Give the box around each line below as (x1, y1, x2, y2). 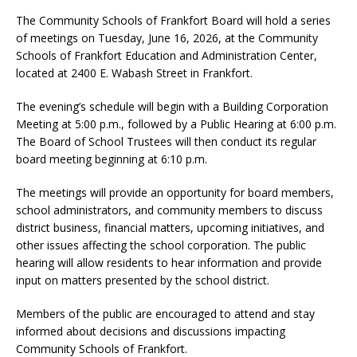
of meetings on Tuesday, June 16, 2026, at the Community (16, 29, 318, 45)
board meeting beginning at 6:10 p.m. (16, 151, 207, 167)
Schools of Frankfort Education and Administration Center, (16, 47, 317, 63)
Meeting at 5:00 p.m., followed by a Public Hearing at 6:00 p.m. (16, 116, 336, 131)
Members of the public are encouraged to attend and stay (16, 305, 315, 321)
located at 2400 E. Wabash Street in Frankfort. (16, 65, 253, 80)
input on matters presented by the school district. (16, 272, 269, 288)
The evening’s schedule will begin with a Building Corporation (16, 98, 328, 114)
